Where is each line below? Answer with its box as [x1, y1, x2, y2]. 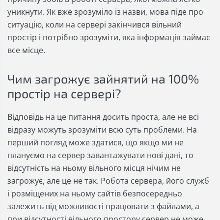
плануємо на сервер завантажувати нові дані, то [7, 150, 193, 161]
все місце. [7, 45, 45, 56]
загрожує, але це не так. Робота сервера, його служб [7, 175, 209, 187]
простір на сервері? [7, 86, 121, 101]
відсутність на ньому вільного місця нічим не [7, 163, 181, 174]
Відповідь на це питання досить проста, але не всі [7, 111, 199, 123]
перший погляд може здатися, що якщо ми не [7, 137, 184, 148]
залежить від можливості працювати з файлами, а [7, 201, 199, 212]
